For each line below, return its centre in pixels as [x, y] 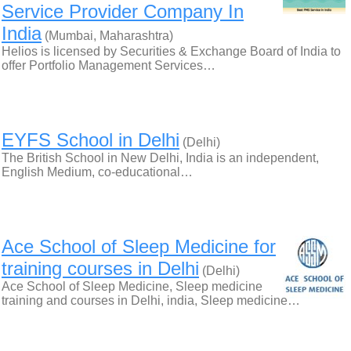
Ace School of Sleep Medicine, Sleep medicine [132, 286]
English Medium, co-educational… [97, 172]
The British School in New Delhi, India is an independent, [160, 158]
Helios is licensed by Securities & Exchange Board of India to [171, 51]
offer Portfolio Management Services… [109, 65]
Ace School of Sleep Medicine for [139, 246]
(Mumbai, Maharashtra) [107, 36]
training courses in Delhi [100, 268]
